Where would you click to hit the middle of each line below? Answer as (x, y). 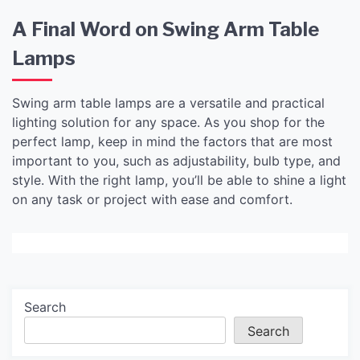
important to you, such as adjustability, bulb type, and (176, 160)
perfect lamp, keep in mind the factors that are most (172, 141)
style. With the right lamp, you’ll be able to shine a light (179, 180)
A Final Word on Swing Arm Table (166, 29)
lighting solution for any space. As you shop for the (168, 122)
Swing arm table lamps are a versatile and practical (168, 102)
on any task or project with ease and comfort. (152, 199)
